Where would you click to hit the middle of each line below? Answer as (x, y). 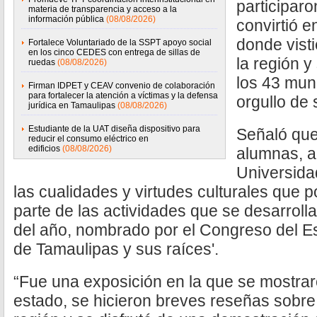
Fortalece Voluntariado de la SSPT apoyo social (120, 42)
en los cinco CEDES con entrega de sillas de (114, 52)
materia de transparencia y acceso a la (103, 9)
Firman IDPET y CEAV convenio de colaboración (122, 86)
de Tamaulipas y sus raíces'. (116, 249)
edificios (44, 149)
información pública (66, 19)
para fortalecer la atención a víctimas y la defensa (123, 96)
